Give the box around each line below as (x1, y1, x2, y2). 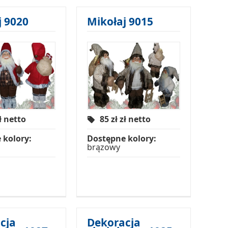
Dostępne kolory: (87, 133, 156, 145)
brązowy (87, 141, 120, 153)
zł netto (119, 113, 151, 125)
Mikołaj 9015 (87, 14, 153, 29)
